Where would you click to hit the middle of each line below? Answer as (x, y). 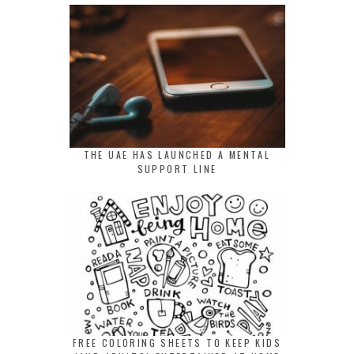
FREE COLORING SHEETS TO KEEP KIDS (177, 342)
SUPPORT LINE (177, 169)
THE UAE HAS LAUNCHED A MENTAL (177, 155)
